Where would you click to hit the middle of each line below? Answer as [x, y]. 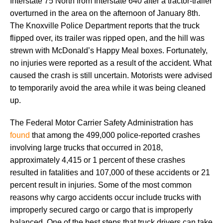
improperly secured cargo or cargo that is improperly [101, 210]
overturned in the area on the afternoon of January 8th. [105, 13]
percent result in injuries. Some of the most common [101, 185]
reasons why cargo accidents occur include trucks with [106, 197]
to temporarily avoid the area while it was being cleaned [108, 88]
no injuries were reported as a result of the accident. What [111, 63]
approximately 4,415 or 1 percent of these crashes [98, 160]
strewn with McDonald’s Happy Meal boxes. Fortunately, [109, 50]
